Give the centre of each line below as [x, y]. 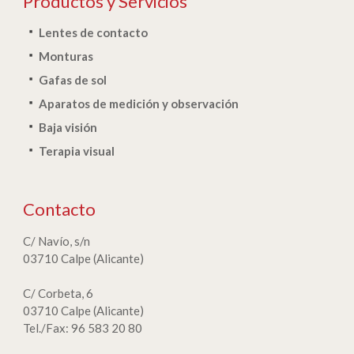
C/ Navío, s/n [56, 241]
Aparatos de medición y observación [139, 104]
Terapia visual [77, 151]
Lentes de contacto [93, 32]
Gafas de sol [73, 80]
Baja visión [68, 127]
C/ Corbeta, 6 [58, 293]
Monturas [66, 56]
